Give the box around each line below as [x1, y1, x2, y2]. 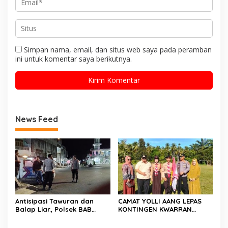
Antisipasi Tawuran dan [15, 197, 94, 206]
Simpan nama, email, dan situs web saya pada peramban [24, 44, 212, 54]
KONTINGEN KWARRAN [118, 205, 192, 214]
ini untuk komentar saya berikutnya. [15, 53, 132, 64]
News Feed [15, 113, 58, 124]
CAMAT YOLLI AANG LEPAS [118, 197, 202, 206]
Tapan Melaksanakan [15, 213, 88, 222]
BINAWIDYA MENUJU [118, 213, 184, 222]
